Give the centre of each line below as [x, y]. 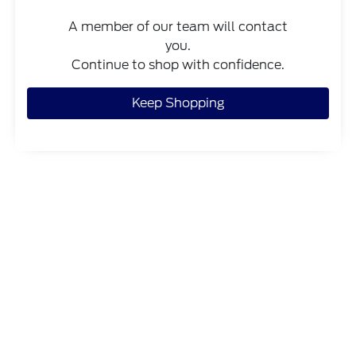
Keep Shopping [178, 103]
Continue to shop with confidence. [178, 65]
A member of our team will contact [178, 27]
